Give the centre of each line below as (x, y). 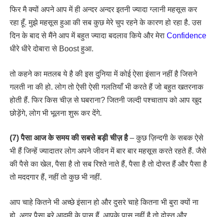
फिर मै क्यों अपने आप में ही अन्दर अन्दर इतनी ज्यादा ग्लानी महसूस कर (103, 10)
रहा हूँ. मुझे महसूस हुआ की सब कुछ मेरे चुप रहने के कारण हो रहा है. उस (106, 23)
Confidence (186, 36)
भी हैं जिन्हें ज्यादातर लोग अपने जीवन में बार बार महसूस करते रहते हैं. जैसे (108, 151)
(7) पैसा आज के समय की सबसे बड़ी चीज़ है (69, 138)
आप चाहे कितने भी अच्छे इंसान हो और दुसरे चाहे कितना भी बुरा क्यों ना (104, 202)
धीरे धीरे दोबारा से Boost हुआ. (52, 49)
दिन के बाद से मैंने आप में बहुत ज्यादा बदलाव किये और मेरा (88, 36)
